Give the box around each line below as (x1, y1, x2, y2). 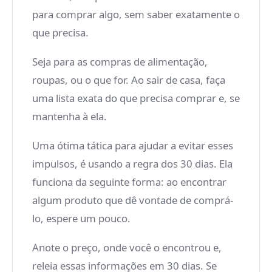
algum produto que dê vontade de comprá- (32, 193, 233, 207)
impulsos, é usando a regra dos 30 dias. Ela (32, 157, 233, 171)
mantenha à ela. (32, 109, 107, 123)
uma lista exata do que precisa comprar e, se (32, 91, 240, 105)
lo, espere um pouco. (32, 211, 131, 225)
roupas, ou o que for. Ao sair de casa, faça (32, 73, 225, 87)
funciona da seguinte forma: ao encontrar (32, 175, 226, 189)
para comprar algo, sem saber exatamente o (32, 7, 240, 21)
